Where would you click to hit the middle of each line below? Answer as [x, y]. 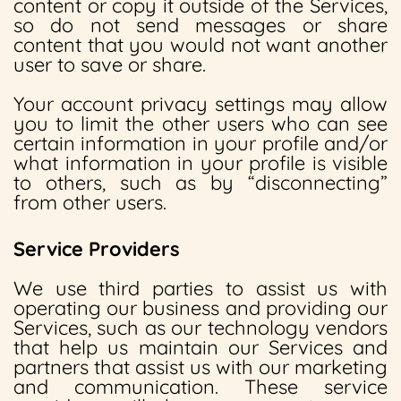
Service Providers [97, 249]
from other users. [90, 202]
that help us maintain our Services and [200, 347]
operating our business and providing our [200, 308]
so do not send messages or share [200, 25]
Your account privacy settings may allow [200, 104]
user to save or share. [110, 64]
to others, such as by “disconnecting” [200, 183]
